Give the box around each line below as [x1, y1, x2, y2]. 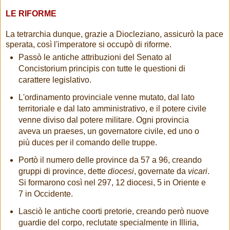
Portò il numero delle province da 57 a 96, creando [18, 155, 202, 164]
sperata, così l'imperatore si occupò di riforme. [6, 40, 171, 49]
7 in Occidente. [18, 189, 73, 198]
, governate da [133, 166, 188, 176]
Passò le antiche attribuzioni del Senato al [18, 53, 171, 62]
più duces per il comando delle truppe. [18, 138, 159, 147]
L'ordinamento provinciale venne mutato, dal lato [18, 93, 195, 102]
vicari [187, 166, 207, 176]
